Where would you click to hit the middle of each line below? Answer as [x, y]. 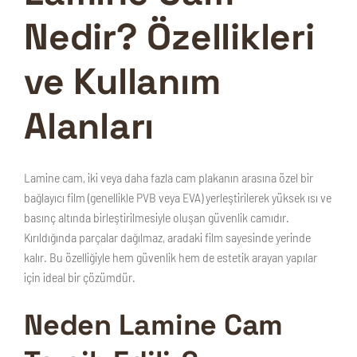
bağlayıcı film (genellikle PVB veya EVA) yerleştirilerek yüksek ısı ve [178, 197]
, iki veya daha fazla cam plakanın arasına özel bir [198, 177]
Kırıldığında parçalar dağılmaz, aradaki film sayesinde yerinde [167, 237]
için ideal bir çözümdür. [80, 277]
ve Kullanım [122, 81]
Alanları [89, 126]
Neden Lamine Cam [153, 325]
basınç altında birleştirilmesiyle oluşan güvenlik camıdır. [157, 217]
